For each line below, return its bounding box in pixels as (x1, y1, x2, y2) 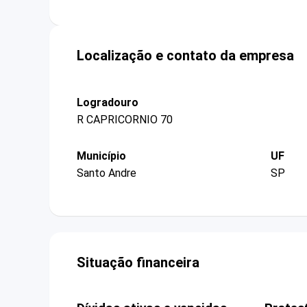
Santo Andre (77, 167, 136, 180)
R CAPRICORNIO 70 (77, 112, 173, 126)
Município (77, 149, 126, 162)
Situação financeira (77, 254, 199, 271)
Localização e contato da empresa (77, 47, 294, 64)
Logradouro (77, 95, 138, 109)
